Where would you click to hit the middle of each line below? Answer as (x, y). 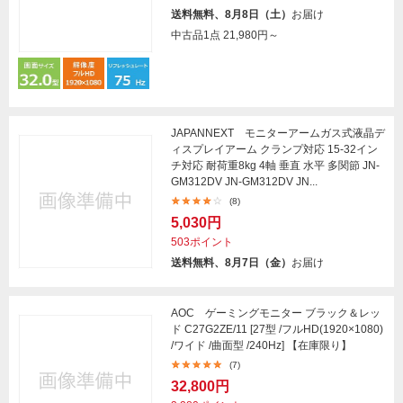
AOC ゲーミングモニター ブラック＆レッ (276, 313)
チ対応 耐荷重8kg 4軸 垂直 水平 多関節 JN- (275, 165)
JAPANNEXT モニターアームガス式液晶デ (278, 133)
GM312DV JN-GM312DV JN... (244, 181)
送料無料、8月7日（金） (231, 262)
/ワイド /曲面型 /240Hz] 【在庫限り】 (261, 345)
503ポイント (202, 242)
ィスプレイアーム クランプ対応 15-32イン (274, 149)
